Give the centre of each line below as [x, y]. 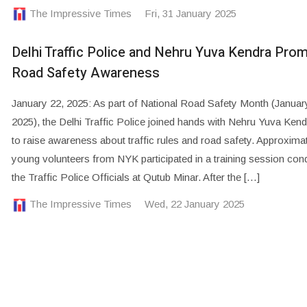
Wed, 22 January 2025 [194, 204]
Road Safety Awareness [85, 73]
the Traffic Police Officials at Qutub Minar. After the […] [135, 177]
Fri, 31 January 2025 [190, 13]
